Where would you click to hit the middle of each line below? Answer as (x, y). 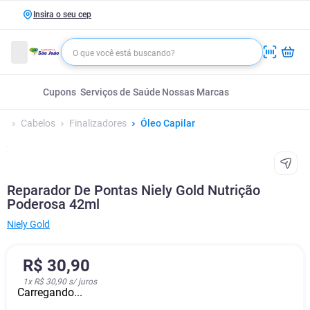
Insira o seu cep (62, 15)
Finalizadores (98, 123)
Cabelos (38, 123)
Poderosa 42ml (53, 204)
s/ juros (82, 282)
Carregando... (50, 292)
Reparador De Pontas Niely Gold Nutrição (134, 190)
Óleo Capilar (168, 123)
